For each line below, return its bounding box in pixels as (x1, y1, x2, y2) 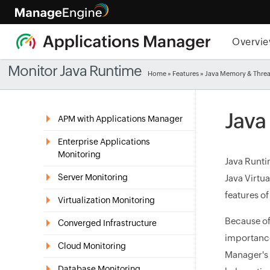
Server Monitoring (58, 172, 128, 182)
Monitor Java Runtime (8, 63, 142, 79)
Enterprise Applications (58, 137, 150, 146)
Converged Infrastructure (58, 218, 157, 228)
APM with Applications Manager (58, 114, 183, 124)
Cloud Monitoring (58, 241, 126, 251)
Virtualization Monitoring (58, 195, 155, 205)
